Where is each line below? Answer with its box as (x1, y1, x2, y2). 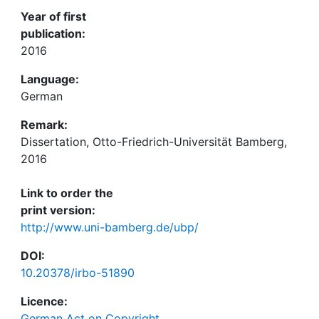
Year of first (21, 9, 86, 23)
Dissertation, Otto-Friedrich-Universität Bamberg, (21, 135, 287, 149)
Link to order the (21, 186, 113, 200)
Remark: (21, 117, 68, 132)
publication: (21, 26, 85, 41)
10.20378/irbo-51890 (21, 266, 135, 280)
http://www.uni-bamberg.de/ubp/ (21, 220, 199, 234)
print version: (21, 203, 95, 217)
